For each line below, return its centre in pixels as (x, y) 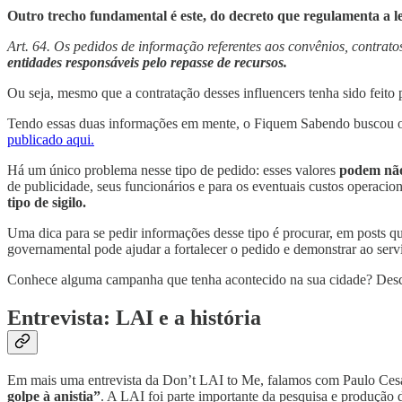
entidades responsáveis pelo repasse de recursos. (147, 63)
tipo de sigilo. (47, 203)
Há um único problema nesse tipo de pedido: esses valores (173, 170)
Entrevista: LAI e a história (134, 318)
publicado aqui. (51, 140)
